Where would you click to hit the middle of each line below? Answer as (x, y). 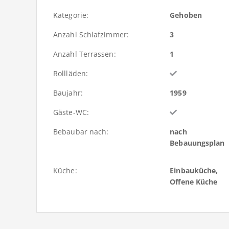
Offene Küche (194, 182)
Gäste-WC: (71, 112)
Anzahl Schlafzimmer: (91, 35)
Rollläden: (71, 74)
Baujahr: (68, 93)
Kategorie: (71, 15)
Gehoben (186, 15)
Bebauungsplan (197, 143)
